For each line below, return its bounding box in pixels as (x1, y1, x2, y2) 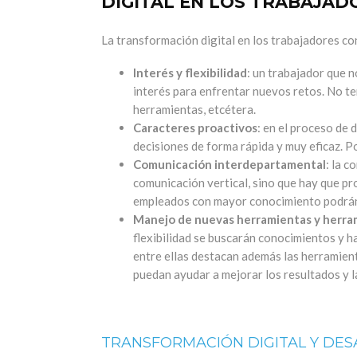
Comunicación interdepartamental (133, 157, 326, 172)
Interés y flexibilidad (133, 65, 247, 80)
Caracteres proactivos (133, 120, 257, 135)
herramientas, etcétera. (133, 102, 256, 117)
